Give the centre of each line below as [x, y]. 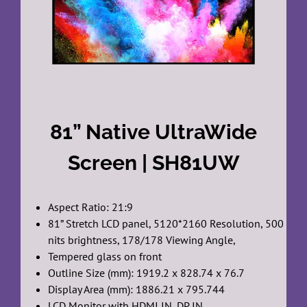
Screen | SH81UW [153, 162]
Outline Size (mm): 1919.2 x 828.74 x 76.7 [146, 272]
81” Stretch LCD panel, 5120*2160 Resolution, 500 [165, 223]
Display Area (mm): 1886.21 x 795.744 [136, 289]
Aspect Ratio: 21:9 [90, 207]
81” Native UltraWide [153, 132]
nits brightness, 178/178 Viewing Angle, [142, 240]
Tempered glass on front [105, 256]
